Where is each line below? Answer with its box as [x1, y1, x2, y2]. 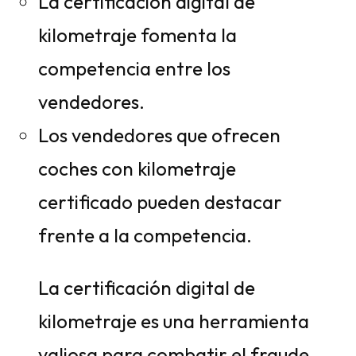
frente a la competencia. [38, 223, 252, 247]
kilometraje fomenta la [38, 23, 237, 47]
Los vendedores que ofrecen [38, 123, 281, 147]
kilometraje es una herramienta [38, 309, 309, 333]
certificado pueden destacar [38, 190, 282, 214]
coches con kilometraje [38, 157, 236, 180]
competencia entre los [38, 56, 230, 80]
